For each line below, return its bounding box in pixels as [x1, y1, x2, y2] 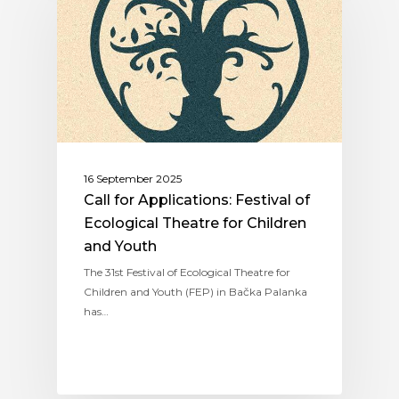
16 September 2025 [84, 171, 182, 185]
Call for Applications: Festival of [84, 191, 310, 208]
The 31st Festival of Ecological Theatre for [84, 265, 290, 279]
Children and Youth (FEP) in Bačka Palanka [84, 284, 307, 298]
